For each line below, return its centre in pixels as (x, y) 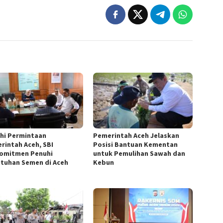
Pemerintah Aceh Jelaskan (136, 135)
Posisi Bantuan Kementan (136, 144)
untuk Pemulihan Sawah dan (139, 153)
